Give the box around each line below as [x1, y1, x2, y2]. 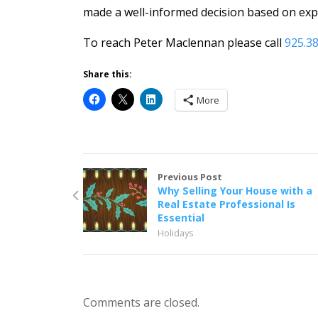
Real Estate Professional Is [157, 197, 295, 211]
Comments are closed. [82, 294, 199, 310]
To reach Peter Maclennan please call [82, 34, 285, 50]
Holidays [157, 226, 194, 239]
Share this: [82, 67, 132, 80]
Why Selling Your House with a [157, 183, 312, 197]
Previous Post [157, 170, 222, 183]
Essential [157, 210, 204, 224]
